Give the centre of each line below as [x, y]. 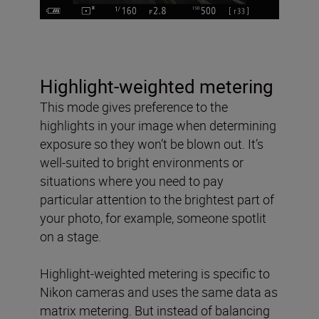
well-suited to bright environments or [142, 162]
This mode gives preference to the [134, 106]
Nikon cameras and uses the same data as [159, 292]
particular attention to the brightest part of [157, 199]
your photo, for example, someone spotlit [153, 218]
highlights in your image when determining [158, 125]
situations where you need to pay [132, 181]
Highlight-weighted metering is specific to [155, 273]
